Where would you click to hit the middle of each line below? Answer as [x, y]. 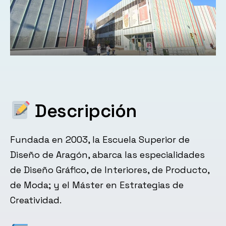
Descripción [84, 111]
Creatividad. [36, 200]
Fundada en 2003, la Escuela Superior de [100, 140]
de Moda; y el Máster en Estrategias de [97, 185]
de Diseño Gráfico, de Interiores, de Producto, [110, 170]
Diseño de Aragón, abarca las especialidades [107, 155]
